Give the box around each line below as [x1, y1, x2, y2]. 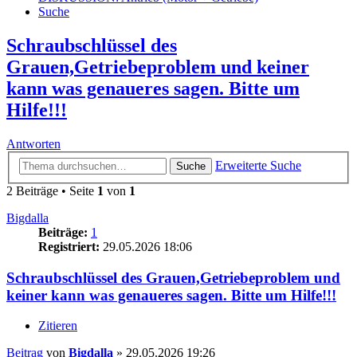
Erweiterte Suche [215, 158, 301, 172]
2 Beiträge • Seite [6, 183, 97, 198]
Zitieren [38, 319, 77, 333]
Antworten [6, 137, 61, 151]
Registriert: [38, 239, 100, 253]
